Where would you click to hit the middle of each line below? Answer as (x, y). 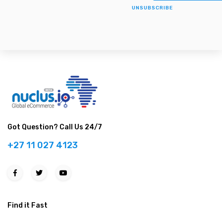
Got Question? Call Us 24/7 (55, 127)
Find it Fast (28, 205)
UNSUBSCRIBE (153, 8)
